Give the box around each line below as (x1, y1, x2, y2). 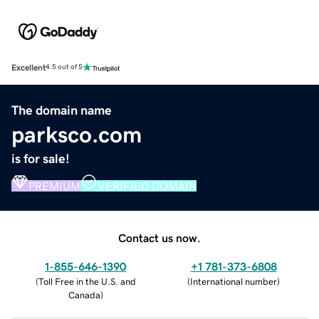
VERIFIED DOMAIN (98, 179, 197, 192)
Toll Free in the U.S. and (38, 276, 136, 286)
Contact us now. (118, 231, 201, 244)
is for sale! (11, 152, 70, 165)
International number (190, 276, 277, 286)
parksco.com (11, 122, 142, 146)
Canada (68, 290, 100, 300)
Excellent (11, 63, 46, 72)
